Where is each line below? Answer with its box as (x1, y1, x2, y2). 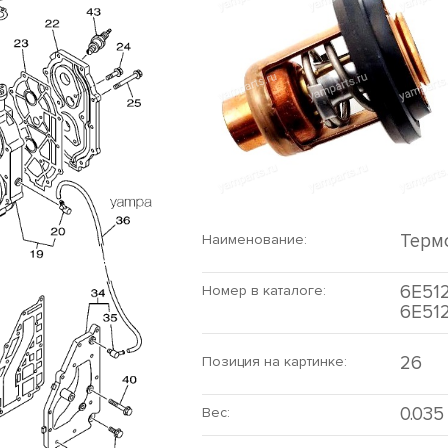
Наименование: (202, 231, 307, 248)
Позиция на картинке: (202, 353, 347, 370)
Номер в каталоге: (202, 282, 326, 299)
